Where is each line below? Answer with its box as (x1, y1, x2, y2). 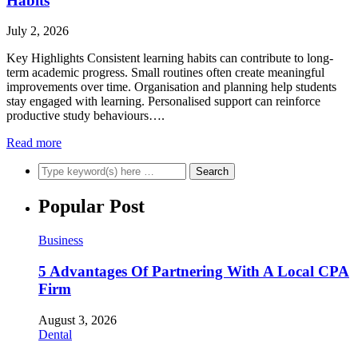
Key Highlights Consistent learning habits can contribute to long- (6, 51, 333, 66)
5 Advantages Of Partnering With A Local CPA (38, 262, 349, 280)
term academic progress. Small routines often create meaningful (6, 66, 324, 80)
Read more (6, 136, 62, 150)
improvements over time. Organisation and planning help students (6, 80, 336, 94)
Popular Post (38, 196, 145, 217)
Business (38, 233, 83, 248)
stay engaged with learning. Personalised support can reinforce (6, 94, 320, 109)
